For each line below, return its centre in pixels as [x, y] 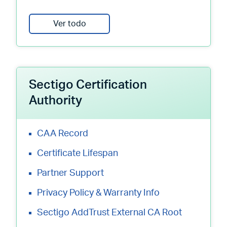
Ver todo [69, 24]
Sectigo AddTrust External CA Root [109, 213]
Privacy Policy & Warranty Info [98, 193]
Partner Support [70, 173]
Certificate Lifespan [78, 154]
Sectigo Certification [88, 85]
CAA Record [63, 134]
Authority [55, 101]
